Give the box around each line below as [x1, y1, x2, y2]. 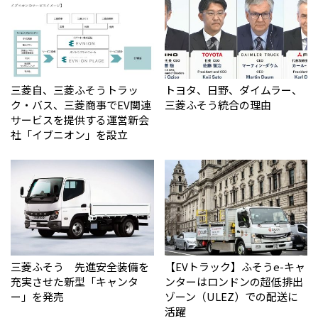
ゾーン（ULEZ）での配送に [164, 288, 298, 304]
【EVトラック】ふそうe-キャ [164, 258, 305, 274]
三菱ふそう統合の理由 [164, 97, 271, 112]
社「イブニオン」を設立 [11, 126, 128, 142]
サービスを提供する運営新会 [11, 111, 149, 127]
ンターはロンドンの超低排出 [164, 273, 303, 289]
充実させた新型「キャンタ [11, 273, 138, 289]
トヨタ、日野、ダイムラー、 [164, 82, 302, 97]
